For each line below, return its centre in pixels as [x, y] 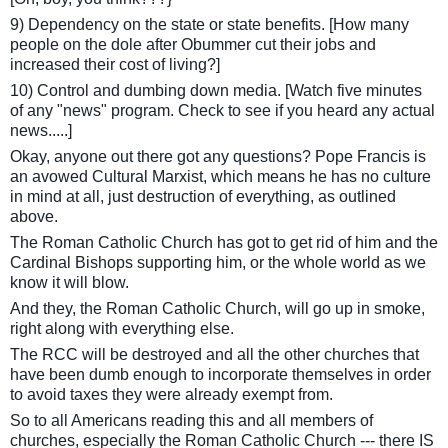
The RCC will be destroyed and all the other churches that [214, 354]
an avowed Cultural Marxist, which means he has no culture [220, 176]
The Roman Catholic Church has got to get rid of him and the [224, 242]
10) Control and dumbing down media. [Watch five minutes [216, 90]
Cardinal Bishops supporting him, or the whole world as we [218, 262]
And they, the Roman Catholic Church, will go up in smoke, [217, 308]
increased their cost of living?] [115, 64]
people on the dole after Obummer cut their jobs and [193, 44]
